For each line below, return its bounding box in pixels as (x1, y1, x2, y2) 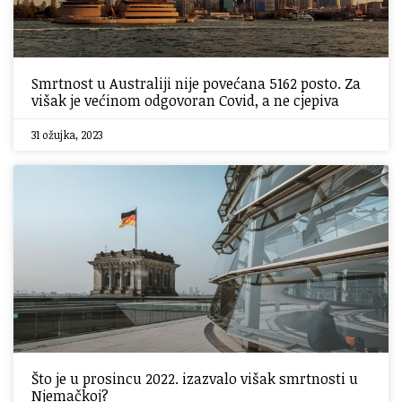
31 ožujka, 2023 (31, 127, 102, 142)
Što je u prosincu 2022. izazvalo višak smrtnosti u (31, 369, 358, 389)
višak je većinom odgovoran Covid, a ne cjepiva (31, 91, 339, 110)
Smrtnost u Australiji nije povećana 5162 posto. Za (31, 74, 361, 93)
